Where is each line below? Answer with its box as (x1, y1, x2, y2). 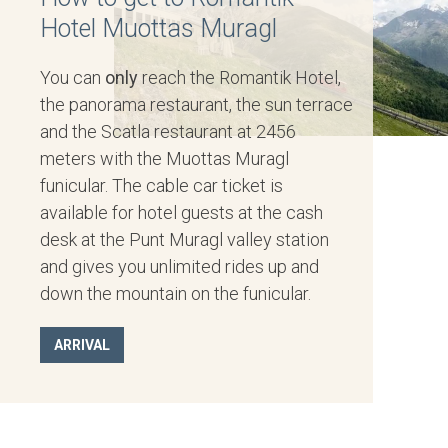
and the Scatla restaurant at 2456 (40, 120, 296, 142)
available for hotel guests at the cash (40, 201, 323, 223)
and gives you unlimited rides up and (40, 255, 319, 277)
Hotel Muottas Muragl (40, 13, 277, 43)
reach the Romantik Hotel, (138, 66, 341, 88)
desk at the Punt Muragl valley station (40, 228, 329, 250)
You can (40, 66, 105, 88)
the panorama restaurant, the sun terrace (40, 93, 353, 115)
